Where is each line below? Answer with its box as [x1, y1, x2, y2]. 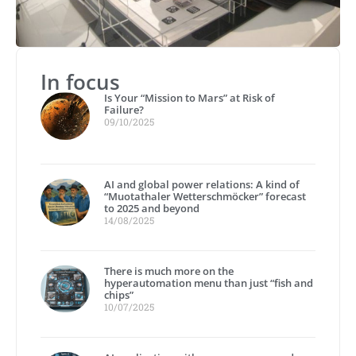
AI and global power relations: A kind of [104, 176, 300, 192]
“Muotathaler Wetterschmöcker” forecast [104, 188, 307, 203]
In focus [41, 67, 120, 96]
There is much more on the [104, 263, 234, 278]
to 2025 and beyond [104, 200, 200, 215]
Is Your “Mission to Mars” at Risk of [104, 90, 276, 105]
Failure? [104, 102, 145, 117]
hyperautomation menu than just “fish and [104, 275, 314, 290]
